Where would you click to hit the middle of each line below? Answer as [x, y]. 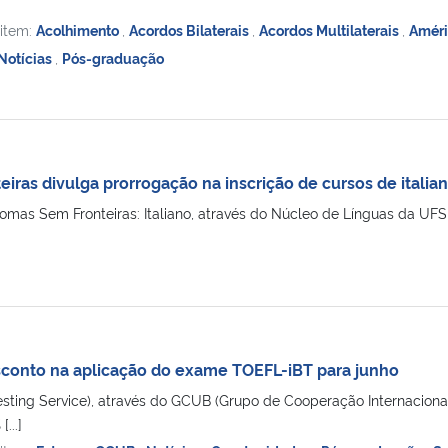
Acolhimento [78, 29]
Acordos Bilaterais [190, 29]
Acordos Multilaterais [330, 29]
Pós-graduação [112, 57]
